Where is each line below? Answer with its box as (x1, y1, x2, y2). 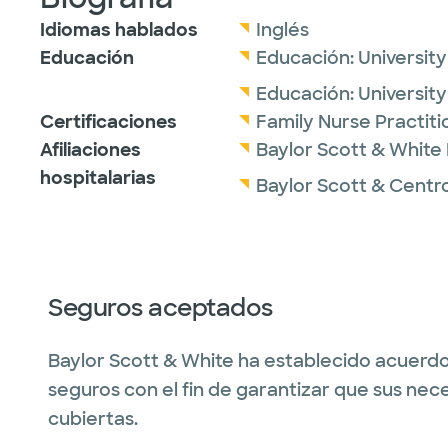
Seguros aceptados (48, 292, 273, 323)
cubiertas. (48, 407, 138, 431)
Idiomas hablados (40, 18, 198, 42)
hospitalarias (40, 166, 156, 190)
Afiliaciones (40, 138, 141, 162)
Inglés (256, 18, 309, 42)
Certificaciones (40, 110, 177, 134)
